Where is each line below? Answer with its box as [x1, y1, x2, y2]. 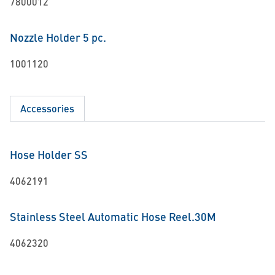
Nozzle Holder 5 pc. [10, 29, 106, 45]
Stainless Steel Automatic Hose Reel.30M [10, 209, 216, 224]
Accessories [20, 101, 74, 115]
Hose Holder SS [10, 147, 88, 162]
